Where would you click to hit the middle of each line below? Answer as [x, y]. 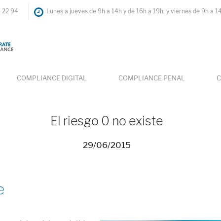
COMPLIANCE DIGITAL [52, 78]
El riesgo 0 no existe [107, 121]
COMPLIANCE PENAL [152, 78]
